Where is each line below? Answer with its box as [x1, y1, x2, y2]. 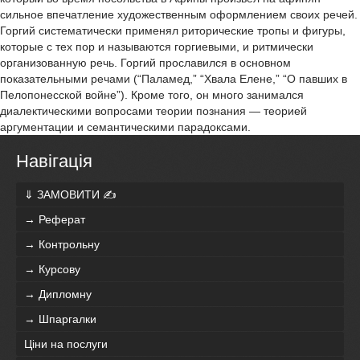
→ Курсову [24, 263, 80, 276]
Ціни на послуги [24, 337, 108, 351]
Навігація [16, 151, 92, 171]
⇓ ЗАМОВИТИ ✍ [24, 188, 117, 202]
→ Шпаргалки [24, 313, 96, 326]
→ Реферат [24, 213, 85, 227]
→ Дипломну [24, 288, 92, 301]
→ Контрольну [24, 238, 100, 252]
